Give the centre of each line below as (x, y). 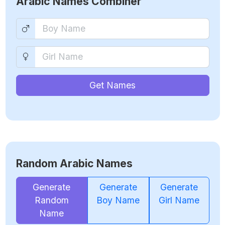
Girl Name (179, 200)
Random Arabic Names (74, 163)
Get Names (113, 85)
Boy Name (118, 200)
